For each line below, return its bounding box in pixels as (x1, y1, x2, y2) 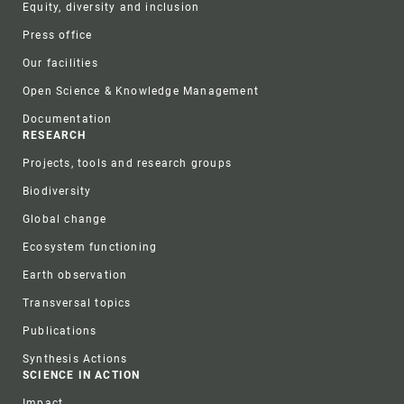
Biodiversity (23, 184, 92, 197)
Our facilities (23, 56, 98, 69)
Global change (23, 212, 107, 225)
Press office (23, 28, 93, 41)
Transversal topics (23, 296, 132, 309)
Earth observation (23, 268, 128, 281)
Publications (23, 324, 97, 337)
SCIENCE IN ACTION (23, 368, 141, 381)
